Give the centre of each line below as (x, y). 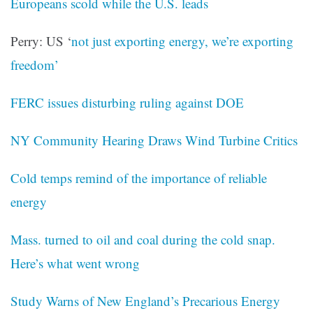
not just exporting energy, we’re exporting (182, 41)
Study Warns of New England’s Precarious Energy (145, 301)
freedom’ (35, 65)
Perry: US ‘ (41, 41)
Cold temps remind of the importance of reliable (139, 178)
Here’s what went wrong (75, 263)
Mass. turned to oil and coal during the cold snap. (143, 240)
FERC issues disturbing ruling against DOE (127, 103)
